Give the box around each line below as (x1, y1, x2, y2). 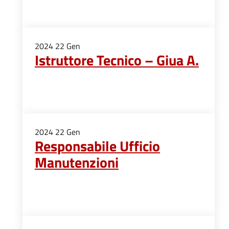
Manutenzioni (35, 151, 119, 173)
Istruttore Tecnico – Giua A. (35, 49, 199, 71)
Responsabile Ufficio (35, 135, 160, 157)
